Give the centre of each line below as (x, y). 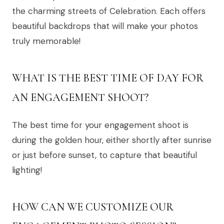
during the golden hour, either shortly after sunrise (112, 140)
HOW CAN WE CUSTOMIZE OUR (93, 207)
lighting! (27, 170)
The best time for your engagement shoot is (100, 125)
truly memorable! (46, 41)
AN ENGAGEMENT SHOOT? (80, 98)
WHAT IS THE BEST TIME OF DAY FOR (108, 78)
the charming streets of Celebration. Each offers (109, 11)
